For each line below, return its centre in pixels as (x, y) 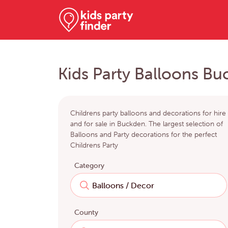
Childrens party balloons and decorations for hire (148, 113)
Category (89, 166)
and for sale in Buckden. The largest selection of (147, 124)
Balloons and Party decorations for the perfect (144, 135)
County (86, 212)
